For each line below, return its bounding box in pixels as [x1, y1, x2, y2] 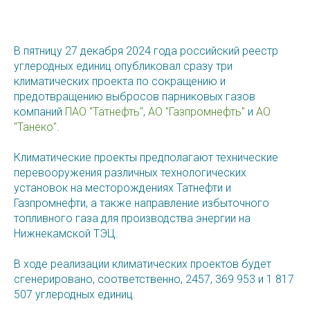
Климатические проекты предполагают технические [14, 151, 278, 165]
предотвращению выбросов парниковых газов [14, 90, 255, 104]
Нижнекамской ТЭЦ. [14, 227, 118, 241]
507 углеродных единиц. [14, 288, 136, 302]
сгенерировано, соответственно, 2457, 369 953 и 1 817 [14, 273, 294, 286]
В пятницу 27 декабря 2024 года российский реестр [14, 44, 278, 58]
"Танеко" [14, 120, 57, 134]
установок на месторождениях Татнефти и [14, 181, 231, 195]
